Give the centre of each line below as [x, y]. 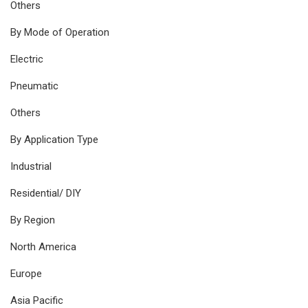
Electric [27, 59]
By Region [33, 220]
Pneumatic [34, 86]
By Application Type [54, 139]
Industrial [31, 166]
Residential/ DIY [46, 193]
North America [43, 246]
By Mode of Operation [60, 32]
